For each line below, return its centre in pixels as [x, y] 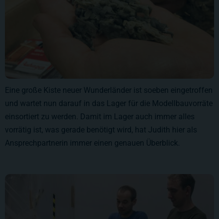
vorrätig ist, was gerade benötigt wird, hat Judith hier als [101, 130]
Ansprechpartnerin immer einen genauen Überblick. [92, 143]
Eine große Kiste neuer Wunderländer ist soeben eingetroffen [109, 90]
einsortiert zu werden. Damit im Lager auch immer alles [100, 117]
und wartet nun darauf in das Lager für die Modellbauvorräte [109, 104]
